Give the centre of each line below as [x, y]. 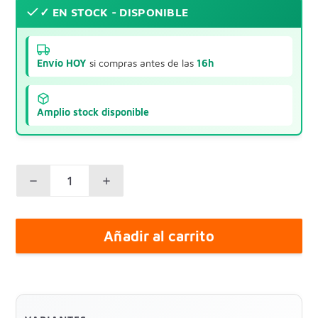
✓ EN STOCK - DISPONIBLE [114, 12]
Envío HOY [62, 63]
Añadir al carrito [159, 236]
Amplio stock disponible [93, 112]
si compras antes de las [142, 63]
